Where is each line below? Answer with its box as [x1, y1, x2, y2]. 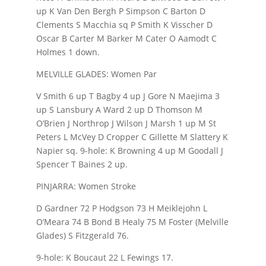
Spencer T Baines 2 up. [36, 159, 128, 170]
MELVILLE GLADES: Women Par [36, 68, 157, 80]
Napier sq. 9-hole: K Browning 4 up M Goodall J [36, 145, 223, 156]
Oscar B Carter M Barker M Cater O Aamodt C [36, 33, 217, 44]
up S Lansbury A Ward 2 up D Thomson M [36, 104, 202, 115]
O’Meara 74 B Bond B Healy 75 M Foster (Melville [36, 216, 229, 227]
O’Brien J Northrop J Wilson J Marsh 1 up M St [36, 118, 216, 129]
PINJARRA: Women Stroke [36, 180, 136, 192]
